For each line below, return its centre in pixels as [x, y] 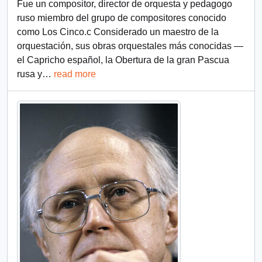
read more [75, 74]
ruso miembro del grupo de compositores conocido [122, 18]
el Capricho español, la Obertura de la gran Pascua [123, 60]
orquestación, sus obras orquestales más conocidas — [130, 46]
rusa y [30, 74]
